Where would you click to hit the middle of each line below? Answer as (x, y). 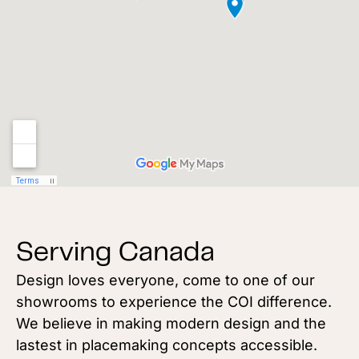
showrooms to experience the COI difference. (174, 302)
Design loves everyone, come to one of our (165, 280)
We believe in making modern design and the (171, 323)
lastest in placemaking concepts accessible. (167, 345)
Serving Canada (115, 254)
